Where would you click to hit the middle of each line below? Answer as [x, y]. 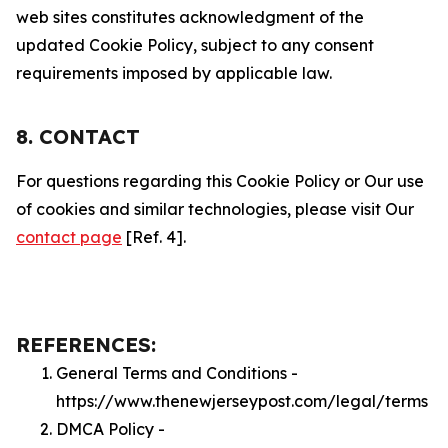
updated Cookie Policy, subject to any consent [195, 45]
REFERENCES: [86, 344]
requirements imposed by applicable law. [174, 73]
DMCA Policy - [110, 429]
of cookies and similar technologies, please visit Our [215, 209]
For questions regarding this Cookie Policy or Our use [220, 181]
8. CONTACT [78, 136]
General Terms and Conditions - [177, 373]
